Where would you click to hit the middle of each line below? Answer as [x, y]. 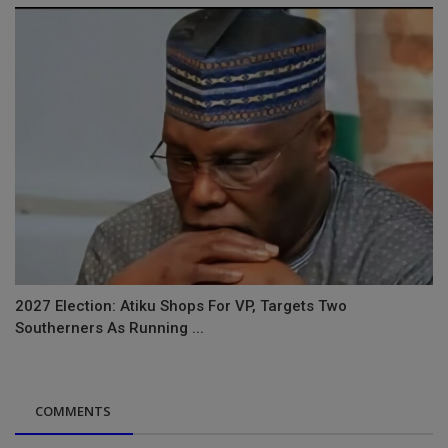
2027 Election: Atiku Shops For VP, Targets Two [181, 306]
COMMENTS [73, 411]
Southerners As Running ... [109, 328]
